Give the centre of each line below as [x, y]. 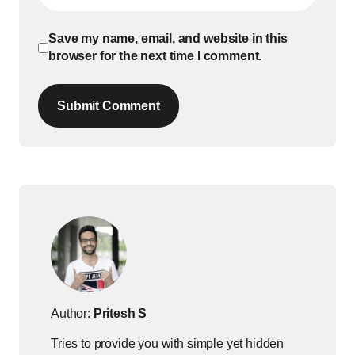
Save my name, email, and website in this [168, 39]
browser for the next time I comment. [155, 56]
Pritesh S [120, 314]
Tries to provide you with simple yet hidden [168, 344]
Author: [72, 314]
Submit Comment [109, 106]
